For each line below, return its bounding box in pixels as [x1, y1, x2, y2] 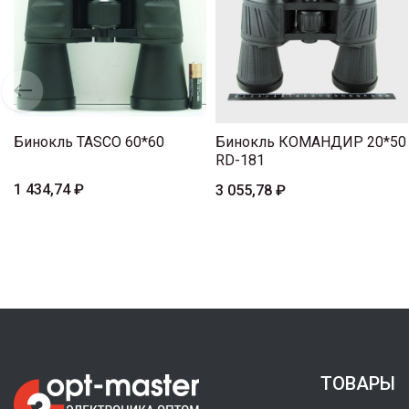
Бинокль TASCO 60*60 [14, 133, 164, 152]
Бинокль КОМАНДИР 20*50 [215, 133, 406, 152]
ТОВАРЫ [320, 372, 395, 395]
